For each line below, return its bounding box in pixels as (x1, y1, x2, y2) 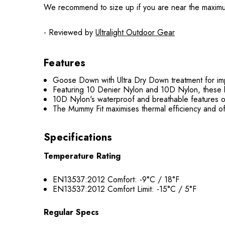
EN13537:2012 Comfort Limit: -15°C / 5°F (53, 183, 197, 195)
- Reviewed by (44, 27, 95, 38)
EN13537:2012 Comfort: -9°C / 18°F (53, 174, 180, 185)
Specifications (44, 130, 113, 145)
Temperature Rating (44, 150, 121, 162)
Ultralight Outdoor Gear (95, 27, 175, 38)
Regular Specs (44, 206, 99, 218)
